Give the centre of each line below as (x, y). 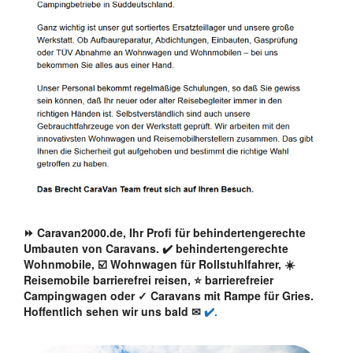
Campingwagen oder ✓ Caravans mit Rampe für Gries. (169, 295)
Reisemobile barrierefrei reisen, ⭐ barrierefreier (149, 279)
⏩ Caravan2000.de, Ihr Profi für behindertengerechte (165, 232)
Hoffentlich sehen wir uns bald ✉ (112, 311)
